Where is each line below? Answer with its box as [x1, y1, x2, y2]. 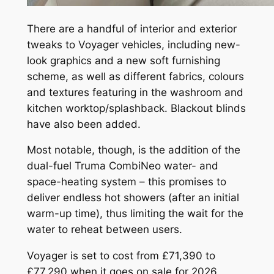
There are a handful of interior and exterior [26, 22, 237, 35]
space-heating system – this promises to [26, 176, 226, 188]
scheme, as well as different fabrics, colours [26, 70, 244, 83]
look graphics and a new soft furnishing [26, 54, 220, 67]
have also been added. [26, 117, 141, 130]
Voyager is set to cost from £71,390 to [26, 250, 215, 262]
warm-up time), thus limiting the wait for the [26, 207, 243, 220]
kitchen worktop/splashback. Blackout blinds [26, 102, 246, 114]
